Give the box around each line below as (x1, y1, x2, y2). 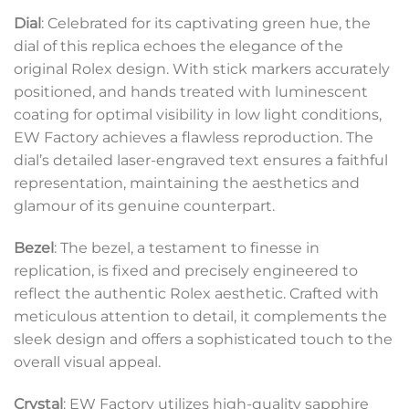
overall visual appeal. (14, 353, 161, 372)
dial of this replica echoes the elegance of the (14, 37, 343, 56)
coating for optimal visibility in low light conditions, (14, 106, 382, 124)
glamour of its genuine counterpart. (14, 197, 275, 215)
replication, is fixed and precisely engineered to (14, 262, 358, 280)
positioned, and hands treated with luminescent (14, 83, 368, 101)
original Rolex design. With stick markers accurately (14, 60, 390, 79)
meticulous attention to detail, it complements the (14, 308, 387, 326)
